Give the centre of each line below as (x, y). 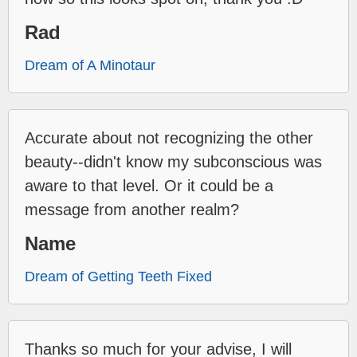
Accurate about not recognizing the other (169, 138)
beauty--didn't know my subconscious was (173, 162)
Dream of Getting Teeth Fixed (118, 277)
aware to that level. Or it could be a (149, 186)
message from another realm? (132, 210)
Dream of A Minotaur (90, 66)
